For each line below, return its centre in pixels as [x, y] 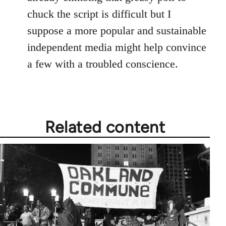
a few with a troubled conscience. [103, 64]
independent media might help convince [117, 47]
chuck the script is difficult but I [99, 14]
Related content [105, 127]
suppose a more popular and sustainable [117, 30]
